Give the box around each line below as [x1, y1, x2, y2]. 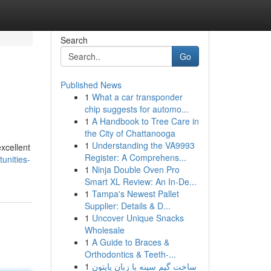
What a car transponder [91, 91, 183, 103]
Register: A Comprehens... [84, 151, 186, 163]
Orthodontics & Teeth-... [84, 248, 176, 260]
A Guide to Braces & [91, 236, 169, 248]
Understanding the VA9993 [91, 139, 195, 151]
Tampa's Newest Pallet [91, 188, 179, 200]
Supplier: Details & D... [84, 200, 171, 212]
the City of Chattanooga [84, 127, 175, 139]
